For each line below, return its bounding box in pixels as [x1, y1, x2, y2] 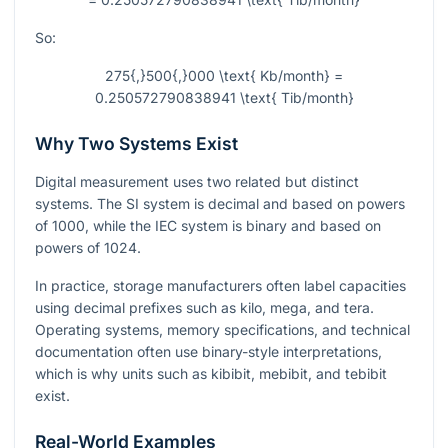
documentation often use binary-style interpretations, [35, 343, 382, 361]
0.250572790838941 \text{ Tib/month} [94, 89, 354, 107]
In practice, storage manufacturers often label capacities [35, 277, 406, 295]
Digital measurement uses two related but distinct [35, 173, 359, 191]
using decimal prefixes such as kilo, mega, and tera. [35, 299, 374, 317]
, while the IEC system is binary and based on [85, 217, 381, 235]
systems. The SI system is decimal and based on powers [35, 195, 405, 213]
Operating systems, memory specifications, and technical [35, 321, 410, 339]
